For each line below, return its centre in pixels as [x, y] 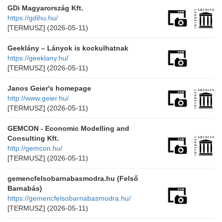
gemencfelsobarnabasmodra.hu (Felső [73, 178]
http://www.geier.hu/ [38, 98]
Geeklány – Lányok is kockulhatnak [68, 48]
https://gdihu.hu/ [33, 18]
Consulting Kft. [33, 138]
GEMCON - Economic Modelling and [68, 128]
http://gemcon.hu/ [35, 148]
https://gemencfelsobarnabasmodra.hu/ [69, 198]
